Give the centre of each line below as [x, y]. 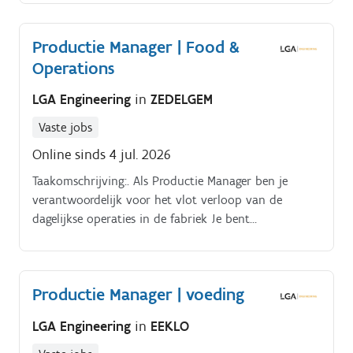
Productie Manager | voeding [138, 295]
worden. [53, 28]
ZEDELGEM [182, 100]
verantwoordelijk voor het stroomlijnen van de [158, 238]
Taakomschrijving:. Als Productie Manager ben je [160, 181]
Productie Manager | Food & [136, 46]
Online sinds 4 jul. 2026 [102, 155]
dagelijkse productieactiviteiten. [116, 257]
